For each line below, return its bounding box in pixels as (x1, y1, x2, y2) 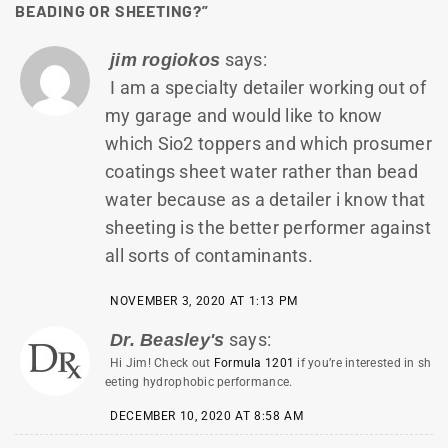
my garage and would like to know (105, 104, 383, 126)
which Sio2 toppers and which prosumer (105, 132, 432, 154)
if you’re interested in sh (294, 356, 432, 371)
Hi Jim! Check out (110, 356, 214, 371)
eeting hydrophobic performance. (105, 375, 293, 390)
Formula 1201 (213, 356, 295, 371)
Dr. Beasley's (110, 330, 225, 351)
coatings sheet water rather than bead (105, 160, 418, 182)
